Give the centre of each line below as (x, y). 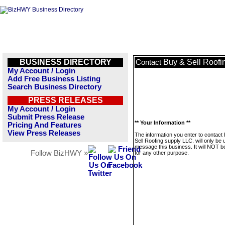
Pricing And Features (44, 125)
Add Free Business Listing (54, 79)
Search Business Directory (54, 87)
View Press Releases (44, 133)
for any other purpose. (162, 153)
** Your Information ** (162, 123)
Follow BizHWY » (59, 153)
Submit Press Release (46, 117)
